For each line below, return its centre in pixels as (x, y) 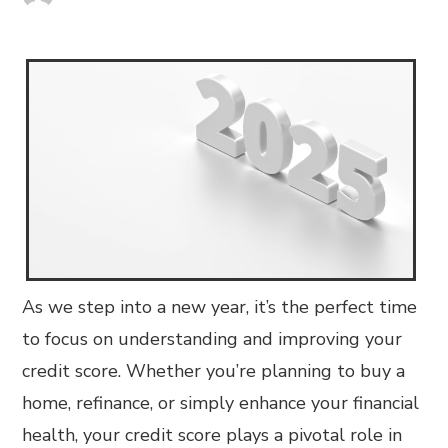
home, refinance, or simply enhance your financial (221, 403)
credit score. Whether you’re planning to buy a (214, 371)
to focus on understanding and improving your (212, 339)
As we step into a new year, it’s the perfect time (220, 307)
